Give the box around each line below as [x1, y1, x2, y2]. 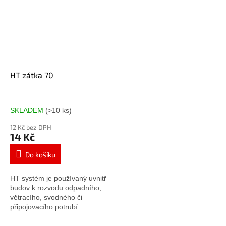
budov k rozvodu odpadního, [10, 184, 101, 192]
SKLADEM [10, 106, 45, 115]
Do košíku [25, 150, 55, 159]
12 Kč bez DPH [10, 123, 51, 132]
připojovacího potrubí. [10, 203, 80, 211]
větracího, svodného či [10, 193, 82, 202]
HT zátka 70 [10, 70, 53, 80]
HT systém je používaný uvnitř [10, 174, 106, 183]
